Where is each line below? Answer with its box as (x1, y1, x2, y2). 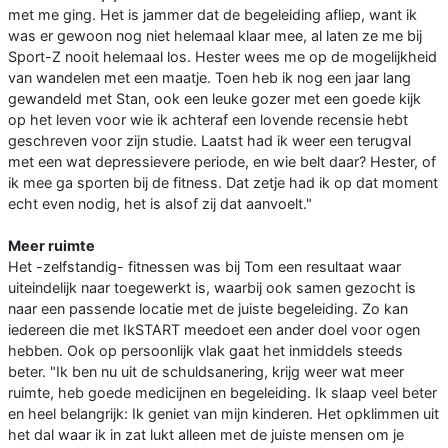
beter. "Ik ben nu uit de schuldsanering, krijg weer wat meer (8, 363, 404, 381)
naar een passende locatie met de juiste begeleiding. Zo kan (8, 300, 408, 318)
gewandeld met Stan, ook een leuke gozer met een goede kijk (8, 90, 421, 108)
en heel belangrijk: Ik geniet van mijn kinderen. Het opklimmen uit (8, 405, 439, 423)
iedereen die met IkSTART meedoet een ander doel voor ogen (8, 321, 420, 339)
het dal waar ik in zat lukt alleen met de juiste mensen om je (8, 426, 404, 444)
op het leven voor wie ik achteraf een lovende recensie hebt (8, 111, 408, 129)
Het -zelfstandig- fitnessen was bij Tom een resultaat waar (8, 258, 401, 276)
